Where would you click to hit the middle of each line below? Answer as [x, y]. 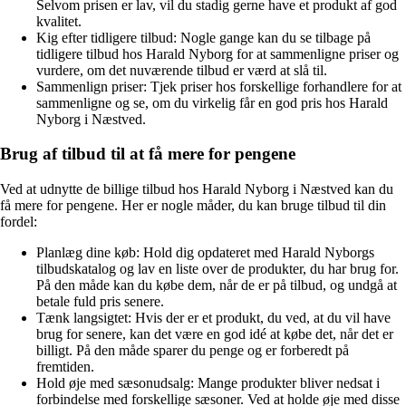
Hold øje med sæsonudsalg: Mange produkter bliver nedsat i [208, 383]
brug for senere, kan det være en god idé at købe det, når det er [215, 334]
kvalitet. [59, 21]
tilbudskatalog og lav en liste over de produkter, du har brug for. [217, 269]
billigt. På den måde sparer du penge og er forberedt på [193, 351]
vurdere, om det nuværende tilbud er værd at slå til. [182, 70]
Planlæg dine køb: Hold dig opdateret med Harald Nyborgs [205, 253]
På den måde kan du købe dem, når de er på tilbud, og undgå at [217, 285]
